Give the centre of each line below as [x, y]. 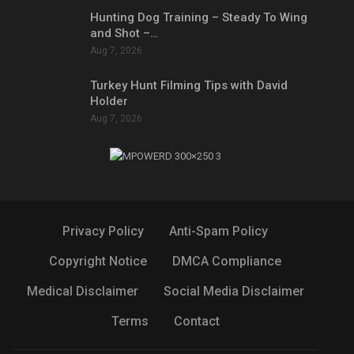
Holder [109, 101]
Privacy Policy [103, 231]
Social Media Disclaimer [233, 291]
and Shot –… [124, 34]
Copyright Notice [98, 261]
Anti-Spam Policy [218, 231]
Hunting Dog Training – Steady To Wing [199, 18]
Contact [196, 321]
